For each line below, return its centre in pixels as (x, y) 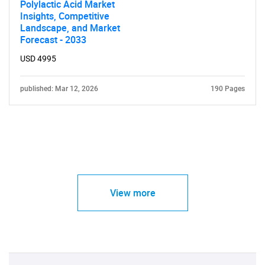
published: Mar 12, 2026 (59, 89)
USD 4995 (38, 59)
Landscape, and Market (70, 28)
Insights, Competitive (65, 16)
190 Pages (228, 89)
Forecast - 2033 (53, 40)
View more (132, 193)
